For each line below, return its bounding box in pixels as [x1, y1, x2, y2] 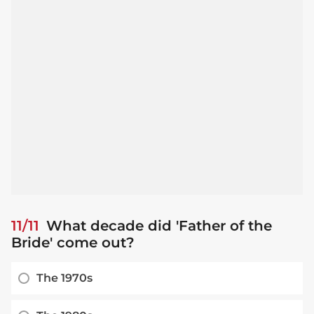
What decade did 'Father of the [42, 217, 272, 235]
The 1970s [36, 271, 93, 285]
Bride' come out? [11, 234, 135, 252]
